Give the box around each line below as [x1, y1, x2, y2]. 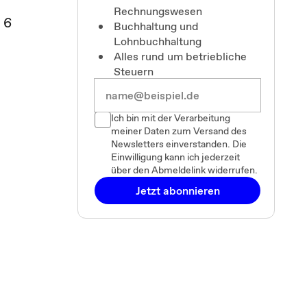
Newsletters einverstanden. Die [111, 137, 247, 151]
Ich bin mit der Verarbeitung [111, 111, 230, 125]
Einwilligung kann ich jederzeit [111, 150, 240, 164]
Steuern [114, 64, 153, 79]
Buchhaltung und [114, 19, 199, 34]
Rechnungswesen [114, 3, 202, 19]
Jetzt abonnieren [135, 183, 220, 198]
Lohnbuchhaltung [114, 34, 201, 49]
